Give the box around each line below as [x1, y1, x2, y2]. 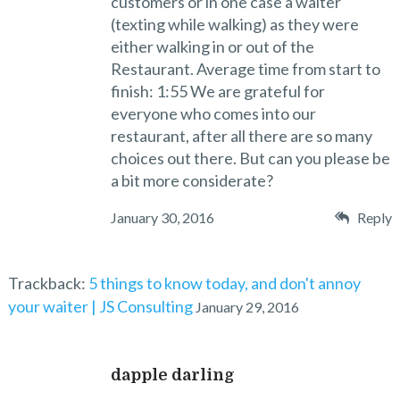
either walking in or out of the [110, 36, 314, 56]
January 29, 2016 [195, 297, 299, 315]
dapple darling [110, 365, 235, 384]
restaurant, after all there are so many [110, 125, 372, 146]
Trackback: [7, 272, 88, 293]
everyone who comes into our [110, 103, 316, 123]
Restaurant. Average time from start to [110, 58, 380, 79]
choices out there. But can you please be [110, 147, 390, 168]
